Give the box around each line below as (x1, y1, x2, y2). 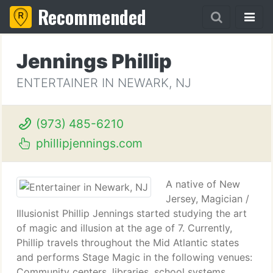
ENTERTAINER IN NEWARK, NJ (16, 76, 191, 90)
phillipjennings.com (32, 136, 143, 151)
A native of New (166, 178, 240, 190)
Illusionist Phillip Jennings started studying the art (16, 207, 247, 219)
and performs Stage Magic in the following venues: (16, 251, 252, 263)
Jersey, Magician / (166, 193, 249, 205)
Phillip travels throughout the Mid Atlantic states (16, 236, 239, 249)
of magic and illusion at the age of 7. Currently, (16, 222, 232, 234)
